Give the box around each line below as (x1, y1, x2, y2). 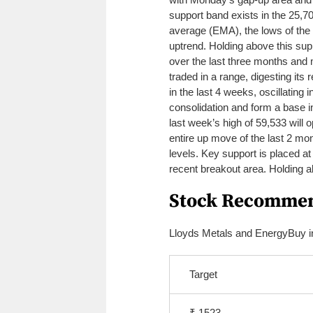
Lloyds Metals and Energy (169, 226, 288, 239)
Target (189, 268, 217, 280)
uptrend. (169, 39, 209, 52)
